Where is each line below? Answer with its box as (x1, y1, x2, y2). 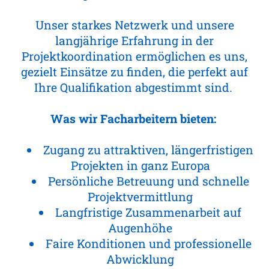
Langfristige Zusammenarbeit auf (55, 204, 242, 220)
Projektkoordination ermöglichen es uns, (22, 48, 247, 64)
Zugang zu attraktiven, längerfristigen (43, 142, 254, 157)
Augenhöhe (108, 220, 173, 235)
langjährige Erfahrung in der (55, 32, 214, 48)
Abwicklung (106, 251, 175, 267)
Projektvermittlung (88, 189, 193, 204)
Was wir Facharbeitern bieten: (50, 110, 219, 126)
